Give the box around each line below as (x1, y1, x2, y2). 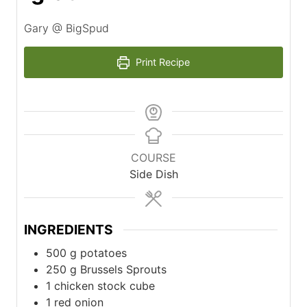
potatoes (80, 245, 127, 260)
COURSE (131, 151, 176, 165)
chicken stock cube (54, 278, 155, 293)
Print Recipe (133, 56, 191, 69)
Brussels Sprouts (80, 262, 167, 276)
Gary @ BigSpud (24, 21, 109, 36)
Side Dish (129, 167, 178, 182)
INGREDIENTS (24, 221, 113, 238)
